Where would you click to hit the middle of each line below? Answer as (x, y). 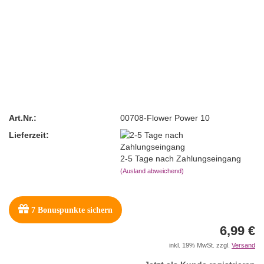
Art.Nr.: (23, 118)
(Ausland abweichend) (152, 171)
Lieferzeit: (29, 135)
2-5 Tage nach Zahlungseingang (181, 158)
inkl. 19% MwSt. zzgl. (200, 245)
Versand (243, 245)
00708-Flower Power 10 (165, 118)
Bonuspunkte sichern (74, 210)
